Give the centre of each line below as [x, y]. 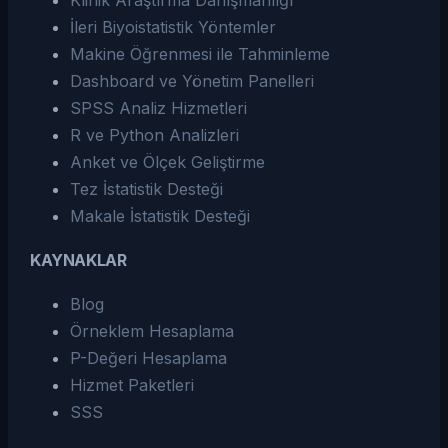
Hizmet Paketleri [132, 384]
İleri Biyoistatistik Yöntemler [173, 27]
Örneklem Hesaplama [152, 330]
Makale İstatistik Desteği [160, 216]
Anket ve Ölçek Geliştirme [168, 162]
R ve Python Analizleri [155, 135]
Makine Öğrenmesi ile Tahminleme [200, 54]
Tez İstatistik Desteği [147, 189]
